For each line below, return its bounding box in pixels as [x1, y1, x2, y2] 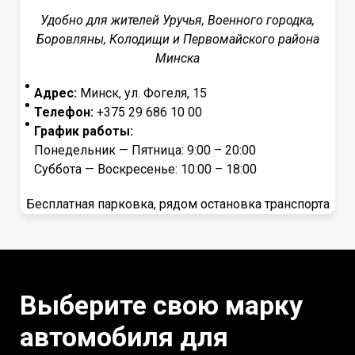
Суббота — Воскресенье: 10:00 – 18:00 [34, 161, 257, 177]
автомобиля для [20, 320, 228, 353]
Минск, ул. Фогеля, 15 [77, 85, 207, 101]
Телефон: [34, 104, 94, 120]
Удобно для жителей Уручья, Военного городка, [40, 12, 315, 28]
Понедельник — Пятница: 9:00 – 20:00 [34, 142, 256, 158]
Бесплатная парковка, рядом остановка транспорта [25, 196, 330, 212]
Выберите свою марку [20, 288, 303, 321]
